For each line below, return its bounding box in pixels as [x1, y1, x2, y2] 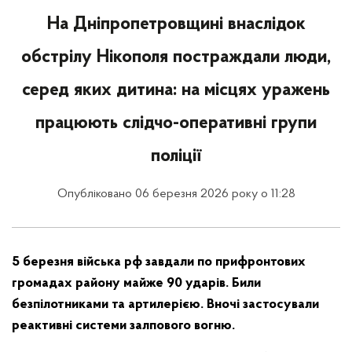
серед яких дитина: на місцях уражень [22, 81, 330, 100]
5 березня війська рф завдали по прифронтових [12, 255, 306, 269]
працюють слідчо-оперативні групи [35, 114, 317, 133]
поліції [151, 147, 201, 166]
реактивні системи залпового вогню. [12, 318, 235, 333]
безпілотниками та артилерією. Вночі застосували [12, 297, 319, 312]
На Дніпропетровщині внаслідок [46, 15, 306, 34]
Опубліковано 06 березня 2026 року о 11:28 [57, 188, 295, 200]
